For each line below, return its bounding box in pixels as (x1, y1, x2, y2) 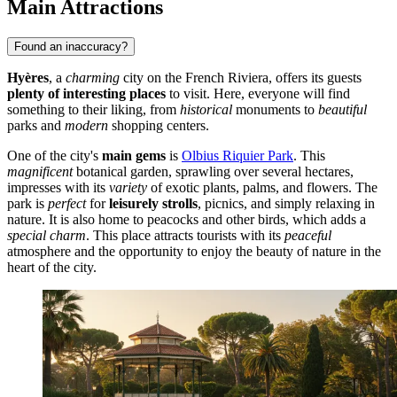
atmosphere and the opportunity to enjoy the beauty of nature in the (7, 243, 381, 259)
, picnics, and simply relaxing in (198, 195, 375, 211)
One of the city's (7, 147, 102, 163)
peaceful (284, 227, 331, 243)
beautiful (318, 101, 367, 117)
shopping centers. (108, 117, 209, 133)
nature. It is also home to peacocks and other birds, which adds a (7, 211, 366, 227)
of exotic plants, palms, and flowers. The (147, 179, 378, 195)
